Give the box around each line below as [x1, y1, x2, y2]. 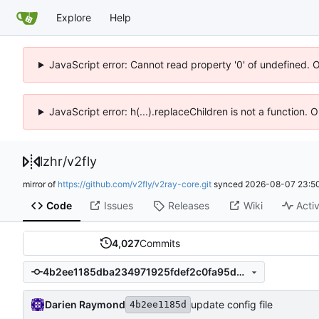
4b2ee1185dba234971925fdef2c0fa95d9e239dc [236, 266, 244, 278]
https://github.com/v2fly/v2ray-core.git [58, 178, 211, 189]
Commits [139, 236, 180, 249]
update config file [191, 298, 273, 311]
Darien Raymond [45, 298, 125, 310]
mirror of [23, 178, 58, 189]
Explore [56, 11, 91, 23]
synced [211, 178, 245, 189]
